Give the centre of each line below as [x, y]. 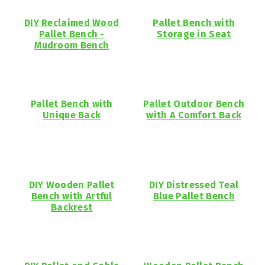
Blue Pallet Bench [194, 196]
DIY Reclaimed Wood [72, 23]
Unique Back [72, 115]
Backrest [72, 207]
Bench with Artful [72, 196]
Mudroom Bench [72, 45]
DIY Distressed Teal [194, 185]
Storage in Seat [194, 34]
